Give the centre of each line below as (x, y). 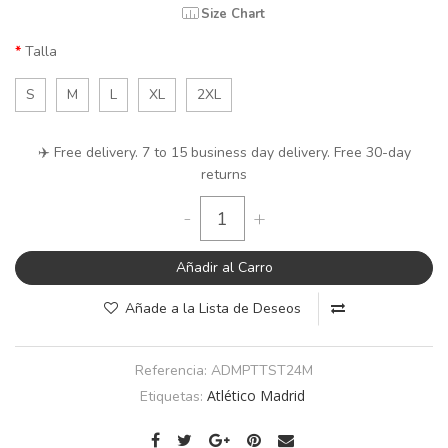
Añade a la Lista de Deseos (212, 309)
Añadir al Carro (224, 268)
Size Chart (233, 14)
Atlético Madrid (256, 396)
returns (224, 175)
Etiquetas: (173, 397)
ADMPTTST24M (262, 371)
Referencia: (173, 371)
